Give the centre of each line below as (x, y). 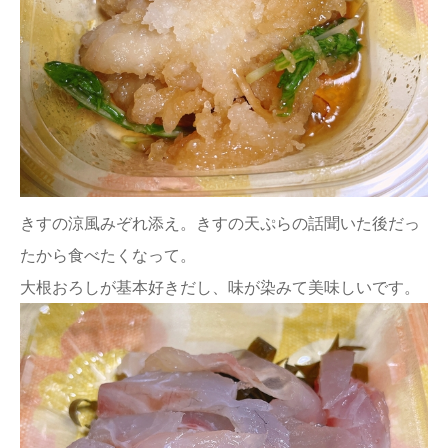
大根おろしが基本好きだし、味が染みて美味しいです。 (220, 286)
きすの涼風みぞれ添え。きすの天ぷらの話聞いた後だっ (220, 222)
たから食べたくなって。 (108, 254)
